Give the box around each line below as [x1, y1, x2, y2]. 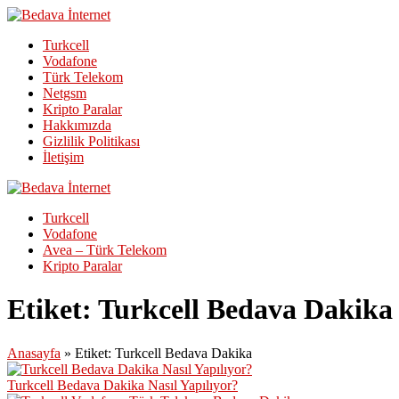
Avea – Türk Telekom [43, 242, 167, 257]
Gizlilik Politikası [43, 134, 140, 149]
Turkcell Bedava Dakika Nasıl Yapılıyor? [7, 377, 238, 393]
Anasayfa [7, 345, 61, 361]
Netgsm [43, 85, 86, 101]
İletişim [43, 150, 84, 165]
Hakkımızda [43, 118, 111, 133]
